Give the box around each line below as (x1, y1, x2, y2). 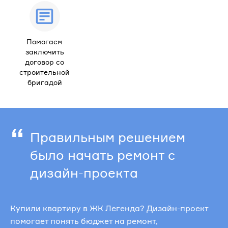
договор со (25, 58, 64, 66)
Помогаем (26, 37, 63, 46)
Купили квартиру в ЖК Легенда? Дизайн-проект (10, 203, 208, 213)
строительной (19, 68, 70, 76)
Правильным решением (30, 129, 185, 145)
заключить (25, 47, 64, 56)
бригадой (27, 78, 62, 87)
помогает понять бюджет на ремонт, (10, 216, 158, 226)
